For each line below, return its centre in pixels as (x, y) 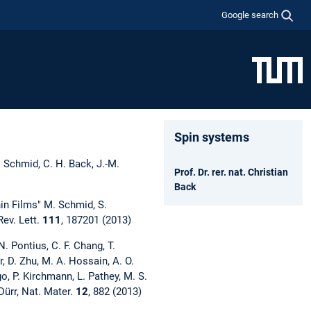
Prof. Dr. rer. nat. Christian (231, 172)
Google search (250, 15)
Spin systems (212, 137)
